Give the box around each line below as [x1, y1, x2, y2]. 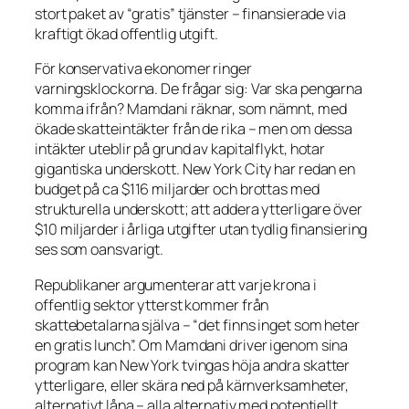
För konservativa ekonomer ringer [35, 58, 252, 79]
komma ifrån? [35, 99, 124, 120]
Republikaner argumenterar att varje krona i [35, 274, 317, 295]
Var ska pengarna [250, 79, 363, 100]
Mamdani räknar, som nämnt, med [123, 99, 347, 120]
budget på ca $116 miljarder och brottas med [35, 179, 320, 200]
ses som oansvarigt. [35, 239, 164, 260]
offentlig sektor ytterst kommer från [35, 294, 269, 315]
